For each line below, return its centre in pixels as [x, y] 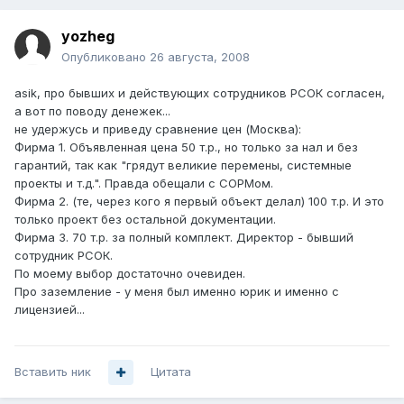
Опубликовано [106, 57]
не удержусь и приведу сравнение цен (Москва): [158, 129]
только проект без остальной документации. [145, 220]
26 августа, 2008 [200, 57]
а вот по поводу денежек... [92, 111]
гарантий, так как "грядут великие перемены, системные [183, 165]
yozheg [88, 37]
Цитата [171, 372]
